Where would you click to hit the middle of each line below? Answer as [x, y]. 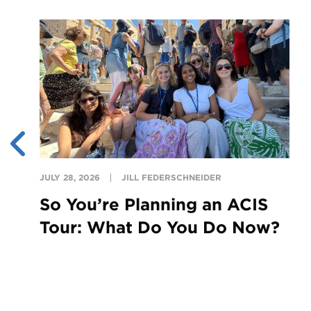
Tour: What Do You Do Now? [159, 227]
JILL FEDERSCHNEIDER [171, 177]
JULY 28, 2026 [69, 177]
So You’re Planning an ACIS [153, 204]
